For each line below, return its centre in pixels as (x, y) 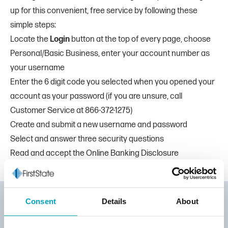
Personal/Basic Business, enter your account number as (110, 54)
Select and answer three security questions (87, 139)
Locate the (30, 40)
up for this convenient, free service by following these (104, 11)
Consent (41, 202)
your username (37, 68)
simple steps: (33, 25)
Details (114, 202)
